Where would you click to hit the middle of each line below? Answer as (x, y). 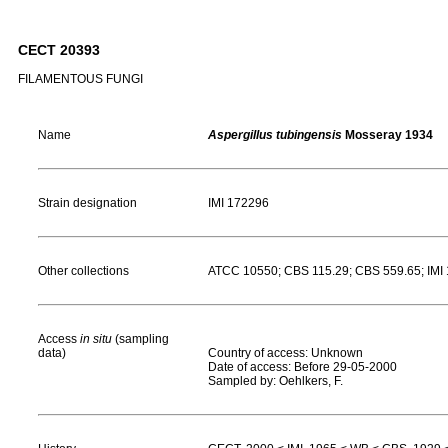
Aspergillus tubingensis (275, 135)
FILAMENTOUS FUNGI (80, 79)
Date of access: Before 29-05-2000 (302, 367)
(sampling (140, 339)
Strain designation (87, 203)
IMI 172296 (238, 203)
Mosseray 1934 (387, 135)
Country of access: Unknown (285, 353)
